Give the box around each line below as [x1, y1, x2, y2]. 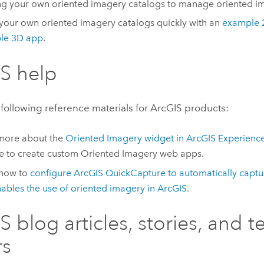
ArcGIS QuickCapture [73, 167, 166, 179]
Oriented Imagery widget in [65, 133, 186, 144]
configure [29, 167, 74, 179]
